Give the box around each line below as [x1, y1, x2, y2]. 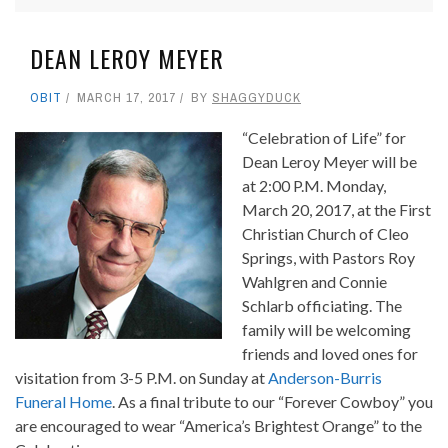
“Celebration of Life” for [242, 127, 406, 147]
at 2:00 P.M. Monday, [242, 175, 386, 195]
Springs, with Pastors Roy [242, 247, 415, 267]
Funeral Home [15, 391, 112, 411]
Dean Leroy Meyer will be [242, 151, 417, 171]
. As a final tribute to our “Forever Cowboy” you [112, 391, 433, 411]
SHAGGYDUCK [212, 88, 301, 106]
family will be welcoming [242, 319, 411, 339]
